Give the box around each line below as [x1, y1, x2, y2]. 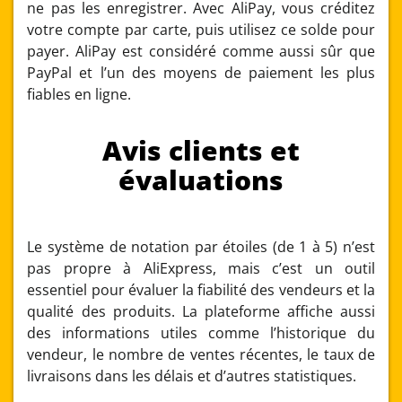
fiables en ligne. [27, 83, 132, 104]
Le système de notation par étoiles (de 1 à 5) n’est [27, 236, 375, 257]
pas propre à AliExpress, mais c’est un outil [27, 258, 375, 278]
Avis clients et [102, 131, 301, 169]
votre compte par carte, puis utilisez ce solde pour [27, 19, 375, 39]
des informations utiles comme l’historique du [27, 322, 375, 343]
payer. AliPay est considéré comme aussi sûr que [27, 40, 375, 61]
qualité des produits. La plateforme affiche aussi [27, 301, 375, 321]
